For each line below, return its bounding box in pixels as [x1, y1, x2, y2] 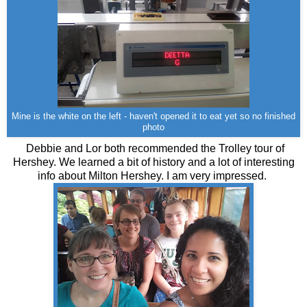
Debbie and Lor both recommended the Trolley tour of [23, 143, 284, 155]
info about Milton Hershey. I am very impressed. [38, 170, 269, 182]
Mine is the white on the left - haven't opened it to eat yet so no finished [12, 111, 295, 121]
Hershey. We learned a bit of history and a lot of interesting [12, 156, 295, 169]
